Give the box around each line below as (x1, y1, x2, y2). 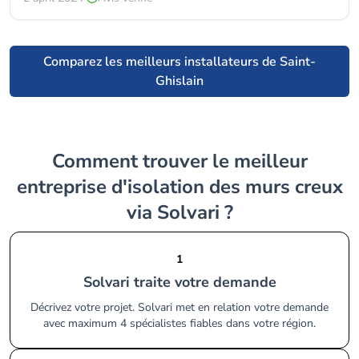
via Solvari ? (126, 200, 233, 225)
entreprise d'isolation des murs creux (16, 174, 343, 200)
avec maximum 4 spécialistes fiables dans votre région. (43, 316, 316, 331)
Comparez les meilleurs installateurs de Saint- (43, 53, 316, 71)
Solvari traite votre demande (91, 272, 276, 292)
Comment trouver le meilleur (51, 148, 64, 174)
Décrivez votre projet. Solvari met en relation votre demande (30, 300, 329, 315)
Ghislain (155, 72, 204, 90)
